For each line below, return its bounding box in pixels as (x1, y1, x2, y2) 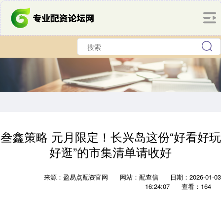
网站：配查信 (120, 172, 158, 182)
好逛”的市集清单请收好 (49, 144, 172, 160)
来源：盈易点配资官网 (44, 172, 110, 182)
